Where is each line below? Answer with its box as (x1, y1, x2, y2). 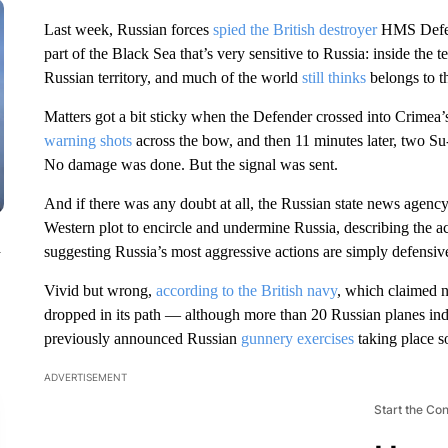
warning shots (43, 132, 132, 149)
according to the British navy (155, 282, 337, 299)
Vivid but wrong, (43, 282, 156, 299)
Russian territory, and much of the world (43, 69, 302, 86)
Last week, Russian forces (43, 21, 213, 38)
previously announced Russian (43, 330, 241, 347)
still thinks (301, 69, 370, 86)
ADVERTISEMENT (43, 371, 127, 383)
